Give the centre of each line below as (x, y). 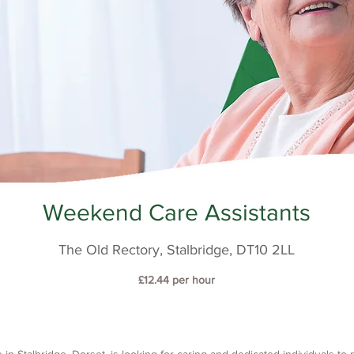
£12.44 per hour (176, 280)
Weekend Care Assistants (176, 213)
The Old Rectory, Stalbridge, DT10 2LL (176, 250)
